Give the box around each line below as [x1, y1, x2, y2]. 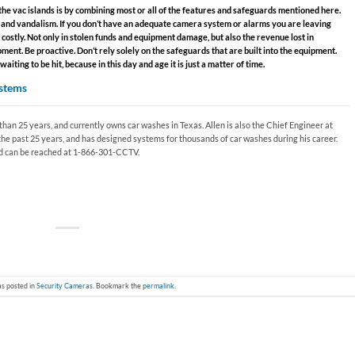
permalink [143, 281, 175, 290]
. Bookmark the [93, 281, 143, 290]
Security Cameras [36, 281, 94, 290]
